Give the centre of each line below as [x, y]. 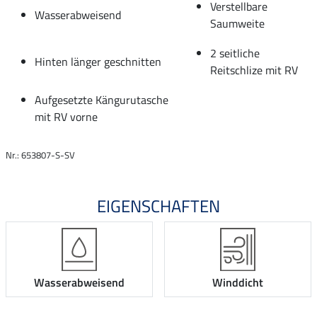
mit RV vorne [66, 116]
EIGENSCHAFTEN [158, 206]
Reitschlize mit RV [254, 70]
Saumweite [237, 23]
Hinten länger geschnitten [98, 61]
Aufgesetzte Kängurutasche [102, 99]
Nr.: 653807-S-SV [40, 155]
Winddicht [238, 283]
